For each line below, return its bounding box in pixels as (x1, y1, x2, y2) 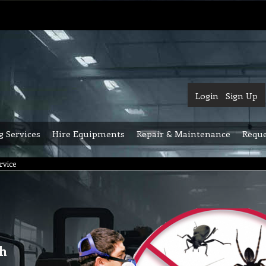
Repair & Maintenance (137, 128, 230, 140)
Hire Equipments (52, 128, 125, 140)
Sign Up (226, 90, 258, 102)
